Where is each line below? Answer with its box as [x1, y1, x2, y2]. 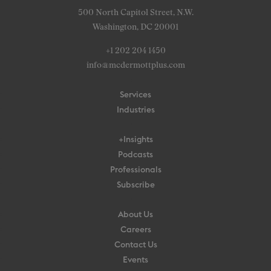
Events [123, 255, 148, 264]
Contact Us [114, 240, 157, 249]
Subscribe [116, 180, 155, 189]
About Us [118, 210, 153, 219]
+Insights [118, 135, 153, 144]
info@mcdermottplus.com [86, 60, 185, 70]
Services [120, 90, 151, 99]
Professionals [109, 165, 162, 174]
